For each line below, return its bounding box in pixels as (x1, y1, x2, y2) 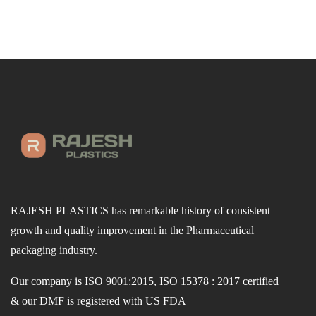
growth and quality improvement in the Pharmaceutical (11, 224, 254, 236)
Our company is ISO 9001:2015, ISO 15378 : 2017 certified (11, 275, 279, 287)
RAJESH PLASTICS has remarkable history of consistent (11, 205, 270, 217)
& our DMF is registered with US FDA (11, 295, 186, 307)
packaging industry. (11, 244, 97, 256)
